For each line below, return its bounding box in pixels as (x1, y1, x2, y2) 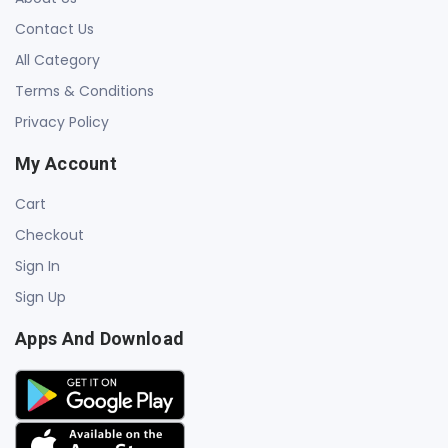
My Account (15, 153, 117, 175)
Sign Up (15, 287, 66, 308)
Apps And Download (15, 328, 185, 350)
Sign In (15, 256, 60, 277)
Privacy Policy (15, 112, 109, 133)
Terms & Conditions (15, 81, 154, 102)
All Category (15, 50, 100, 71)
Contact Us (15, 19, 94, 40)
